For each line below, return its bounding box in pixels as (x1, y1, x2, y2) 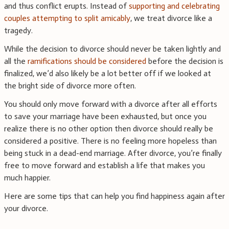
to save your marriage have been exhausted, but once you (4, 111, 207, 122)
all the (4, 56, 28, 66)
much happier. (4, 173, 51, 183)
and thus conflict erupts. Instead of (4, 1, 129, 11)
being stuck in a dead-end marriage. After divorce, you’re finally (4, 148, 222, 158)
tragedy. (4, 26, 33, 36)
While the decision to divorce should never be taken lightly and (4, 44, 221, 54)
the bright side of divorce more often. (4, 81, 136, 91)
